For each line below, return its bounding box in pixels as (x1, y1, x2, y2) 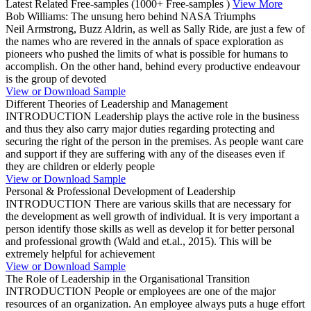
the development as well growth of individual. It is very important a (6, 210, 299, 223)
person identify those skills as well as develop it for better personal (6, 223, 294, 235)
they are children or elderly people (6, 160, 155, 173)
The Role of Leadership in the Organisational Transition (6, 273, 250, 285)
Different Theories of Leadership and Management (6, 98, 228, 110)
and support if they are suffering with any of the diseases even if (6, 148, 285, 160)
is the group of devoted (6, 73, 106, 85)
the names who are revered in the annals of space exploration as (6, 35, 283, 48)
